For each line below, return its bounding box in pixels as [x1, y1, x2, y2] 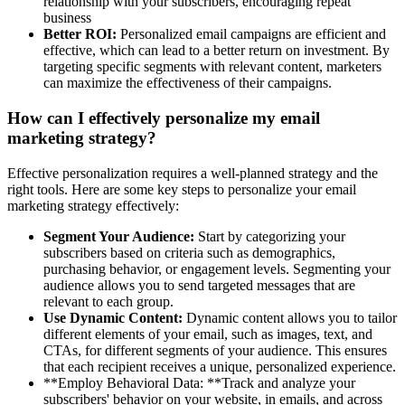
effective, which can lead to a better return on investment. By [43, 42, 390, 59]
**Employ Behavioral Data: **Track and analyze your [43, 374, 355, 391]
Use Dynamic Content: [43, 309, 183, 325]
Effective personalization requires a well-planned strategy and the [7, 165, 378, 181]
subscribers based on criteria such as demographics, [43, 244, 335, 260]
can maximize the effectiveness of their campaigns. [43, 75, 332, 91]
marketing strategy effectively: [7, 197, 179, 213]
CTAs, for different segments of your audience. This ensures [43, 342, 387, 358]
